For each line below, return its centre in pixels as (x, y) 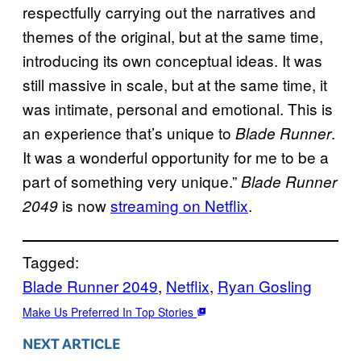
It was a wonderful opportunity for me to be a (176, 156)
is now (84, 205)
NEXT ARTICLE (71, 343)
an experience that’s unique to (129, 132)
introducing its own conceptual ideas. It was (172, 60)
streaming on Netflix (179, 205)
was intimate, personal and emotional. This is (178, 108)
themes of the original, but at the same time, (173, 35)
